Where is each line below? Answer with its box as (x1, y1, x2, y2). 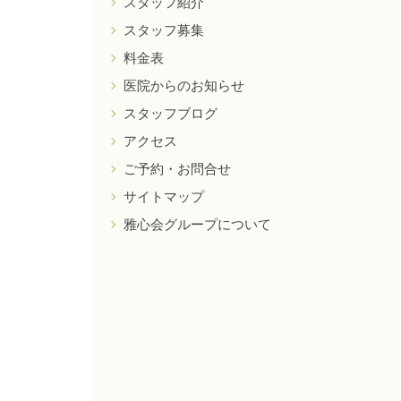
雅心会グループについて (124, 215, 271, 233)
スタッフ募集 (124, 21, 204, 38)
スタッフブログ (124, 104, 218, 122)
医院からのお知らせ (124, 76, 244, 94)
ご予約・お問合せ (124, 159, 231, 177)
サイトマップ (124, 187, 204, 205)
